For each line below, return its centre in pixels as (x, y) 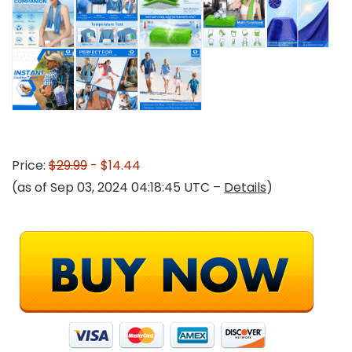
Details (245, 187)
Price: (30, 165)
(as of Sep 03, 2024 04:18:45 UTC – (118, 187)
